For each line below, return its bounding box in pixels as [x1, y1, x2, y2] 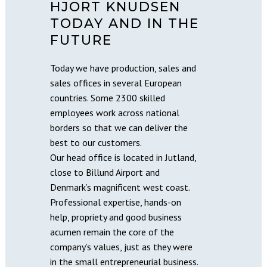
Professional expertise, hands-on [50, 195, 181, 208]
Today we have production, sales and [50, 61, 196, 74]
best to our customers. [50, 136, 142, 148]
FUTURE [50, 32, 112, 48]
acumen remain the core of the [50, 225, 174, 238]
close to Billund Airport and [50, 166, 160, 178]
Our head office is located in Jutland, [50, 151, 196, 163]
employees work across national [50, 106, 179, 119]
